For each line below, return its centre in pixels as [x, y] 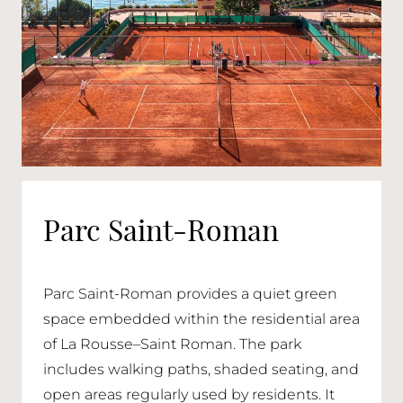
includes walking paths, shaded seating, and [201, 370]
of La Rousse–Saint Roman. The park [172, 345]
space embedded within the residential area [201, 319]
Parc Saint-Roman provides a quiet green [190, 294]
